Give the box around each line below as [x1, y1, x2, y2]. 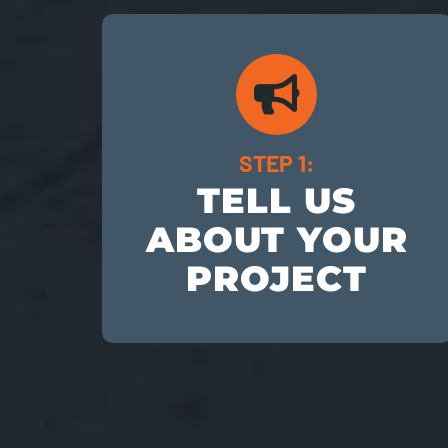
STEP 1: [239, 149, 315, 178]
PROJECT [186, 257, 368, 301]
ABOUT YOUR [145, 218, 408, 262]
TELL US [197, 179, 357, 223]
